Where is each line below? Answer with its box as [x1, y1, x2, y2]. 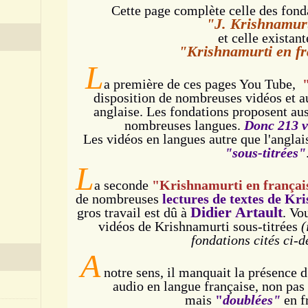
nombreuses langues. [124, 118, 244, 133]
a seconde [94, 177, 148, 192]
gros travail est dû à [76, 205, 190, 220]
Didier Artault [190, 203, 283, 221]
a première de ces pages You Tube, [103, 76, 299, 91]
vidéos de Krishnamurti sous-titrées [98, 219, 301, 234]
